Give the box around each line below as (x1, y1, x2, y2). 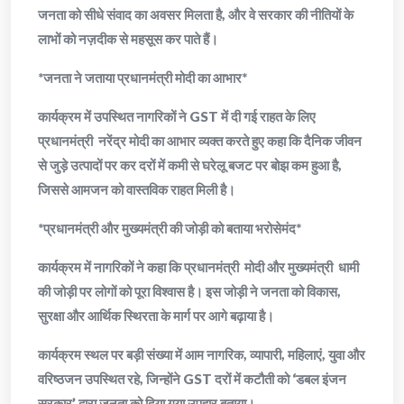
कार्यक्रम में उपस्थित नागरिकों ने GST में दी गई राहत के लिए (38, 108, 316, 125)
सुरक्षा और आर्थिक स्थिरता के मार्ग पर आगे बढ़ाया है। (38, 308, 274, 325)
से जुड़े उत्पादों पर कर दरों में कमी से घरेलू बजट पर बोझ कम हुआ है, (38, 157, 342, 174)
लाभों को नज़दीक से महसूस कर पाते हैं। (38, 31, 218, 48)
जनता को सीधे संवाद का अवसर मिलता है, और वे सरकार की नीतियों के (38, 6, 353, 23)
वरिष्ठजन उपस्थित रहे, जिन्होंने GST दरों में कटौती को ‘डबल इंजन (38, 371, 346, 388)
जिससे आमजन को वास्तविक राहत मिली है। (38, 181, 235, 198)
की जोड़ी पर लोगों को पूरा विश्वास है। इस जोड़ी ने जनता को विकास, (38, 283, 341, 300)
